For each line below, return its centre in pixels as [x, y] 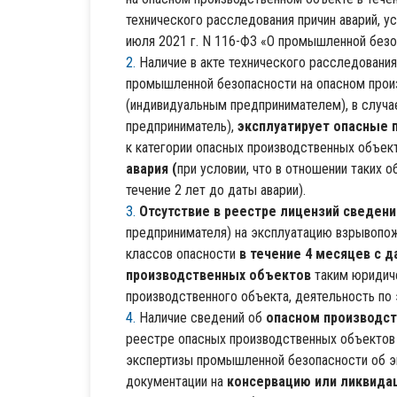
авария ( [152, 169]
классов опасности [183, 254]
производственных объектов [218, 276]
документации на [176, 382]
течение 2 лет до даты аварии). [216, 191]
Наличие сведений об [202, 318]
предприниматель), [182, 127]
